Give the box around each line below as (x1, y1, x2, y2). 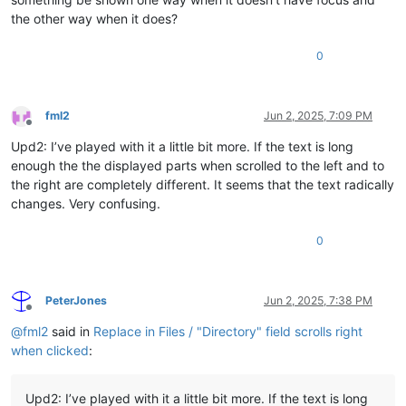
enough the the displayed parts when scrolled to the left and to (11, 158, 384, 174)
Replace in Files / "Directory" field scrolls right (93, 324, 362, 340)
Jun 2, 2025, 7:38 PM (264, 294, 372, 308)
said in (48, 324, 93, 340)
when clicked (11, 343, 89, 359)
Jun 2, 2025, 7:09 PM (264, 109, 372, 123)
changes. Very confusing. (11, 196, 160, 212)
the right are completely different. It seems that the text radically (11, 177, 394, 193)
